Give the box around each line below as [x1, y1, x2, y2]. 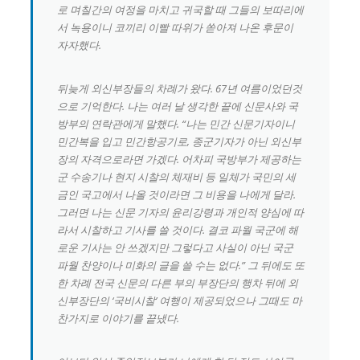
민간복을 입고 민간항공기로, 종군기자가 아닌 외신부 [57, 133, 302, 149]
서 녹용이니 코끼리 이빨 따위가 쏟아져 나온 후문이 [57, 19, 294, 35]
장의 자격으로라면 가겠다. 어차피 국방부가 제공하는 [57, 151, 302, 166]
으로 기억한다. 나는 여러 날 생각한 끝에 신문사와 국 [57, 98, 299, 113]
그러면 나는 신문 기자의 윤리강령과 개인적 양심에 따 [57, 204, 305, 219]
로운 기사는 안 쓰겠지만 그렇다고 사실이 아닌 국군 [57, 239, 294, 255]
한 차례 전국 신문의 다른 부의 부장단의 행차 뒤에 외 [57, 275, 299, 290]
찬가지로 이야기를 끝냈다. [57, 310, 180, 325]
